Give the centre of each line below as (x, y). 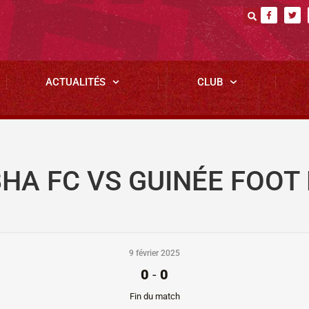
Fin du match (154, 296)
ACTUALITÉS (75, 82)
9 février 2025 (154, 253)
